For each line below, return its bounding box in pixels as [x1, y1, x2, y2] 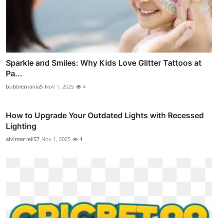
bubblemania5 [6, 83, 43, 91]
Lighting [6, 121, 36, 131]
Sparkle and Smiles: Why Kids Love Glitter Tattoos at [6, 58, 201, 68]
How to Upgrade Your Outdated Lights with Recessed [6, 110, 204, 121]
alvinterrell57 [6, 135, 39, 143]
